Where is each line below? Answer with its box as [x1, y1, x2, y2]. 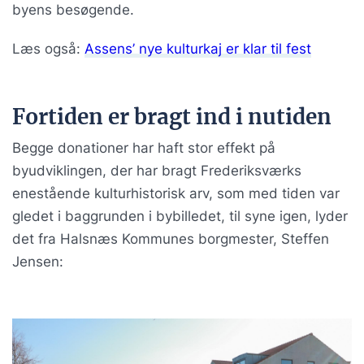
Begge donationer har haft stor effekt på [12, 139, 275, 156]
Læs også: [12, 41, 84, 58]
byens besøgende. [12, 2, 134, 19]
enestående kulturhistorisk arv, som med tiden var [12, 184, 340, 201]
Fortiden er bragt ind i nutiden [12, 103, 331, 131]
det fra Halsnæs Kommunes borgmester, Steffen [12, 230, 329, 247]
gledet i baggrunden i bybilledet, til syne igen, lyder [12, 207, 348, 224]
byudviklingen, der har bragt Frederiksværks [12, 162, 301, 179]
